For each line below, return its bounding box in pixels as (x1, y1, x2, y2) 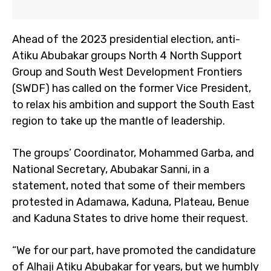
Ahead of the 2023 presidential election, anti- (12, 33, 240, 46)
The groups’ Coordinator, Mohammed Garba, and (12, 146, 254, 160)
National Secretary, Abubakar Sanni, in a (12, 163, 209, 176)
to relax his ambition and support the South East (12, 98, 255, 111)
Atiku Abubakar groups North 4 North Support (12, 49, 242, 62)
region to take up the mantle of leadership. (12, 114, 225, 128)
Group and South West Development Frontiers (12, 65, 242, 79)
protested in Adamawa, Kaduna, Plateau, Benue (12, 195, 249, 209)
